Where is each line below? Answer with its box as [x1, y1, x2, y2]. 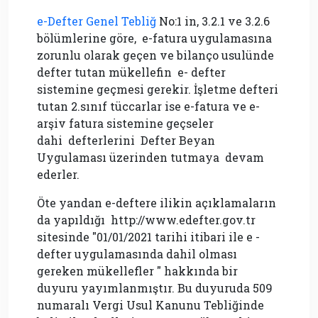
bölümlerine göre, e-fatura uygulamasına [37, 31, 272, 46]
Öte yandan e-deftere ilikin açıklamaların [37, 195, 276, 211]
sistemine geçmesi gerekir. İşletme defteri [37, 82, 278, 97]
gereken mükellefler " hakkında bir [37, 263, 238, 279]
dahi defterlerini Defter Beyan [37, 133, 215, 148]
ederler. [37, 167, 82, 182]
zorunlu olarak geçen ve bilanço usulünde [37, 48, 274, 63]
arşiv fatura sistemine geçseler [37, 116, 214, 131]
